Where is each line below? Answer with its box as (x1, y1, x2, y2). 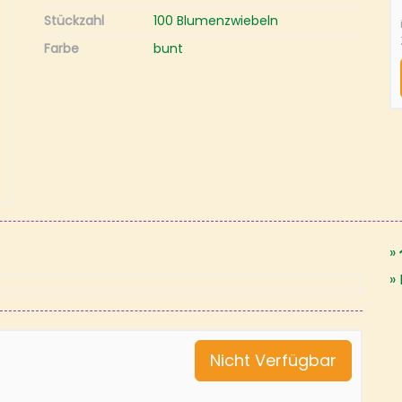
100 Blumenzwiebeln (153, 12, 278, 30)
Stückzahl (44, 12, 104, 30)
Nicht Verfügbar (210, 349, 336, 371)
